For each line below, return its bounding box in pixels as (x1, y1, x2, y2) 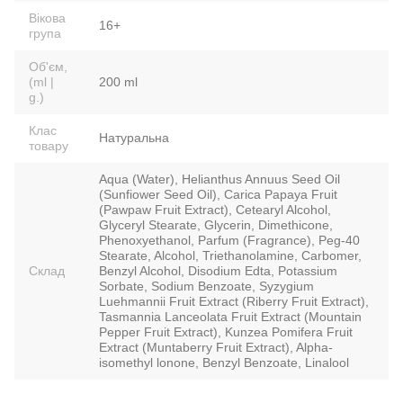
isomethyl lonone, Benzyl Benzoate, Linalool (99, 354, 349, 370)
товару (29, 138, 68, 153)
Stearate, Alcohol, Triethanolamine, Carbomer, (99, 247, 362, 263)
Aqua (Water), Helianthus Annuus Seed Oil (99, 171, 340, 186)
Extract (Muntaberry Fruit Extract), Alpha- (99, 339, 333, 354)
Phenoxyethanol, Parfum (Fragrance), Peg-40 (99, 232, 360, 247)
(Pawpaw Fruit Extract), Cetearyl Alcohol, (99, 201, 331, 217)
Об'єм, (29, 58, 67, 74)
